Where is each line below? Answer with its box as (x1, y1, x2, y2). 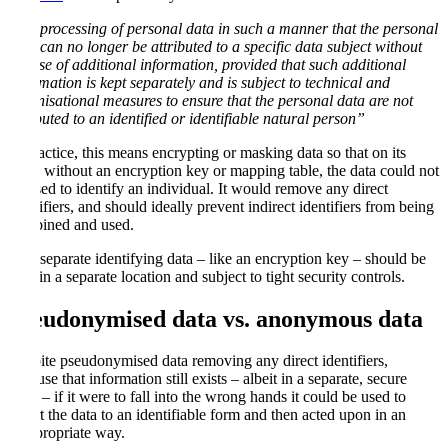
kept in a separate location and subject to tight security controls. (8, 267, 405, 285)
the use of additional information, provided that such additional (8, 55, 406, 73)
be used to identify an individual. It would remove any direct (8, 179, 388, 197)
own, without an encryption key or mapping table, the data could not (8, 161, 439, 179)
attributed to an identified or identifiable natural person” (8, 109, 365, 127)
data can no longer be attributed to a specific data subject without (8, 37, 422, 55)
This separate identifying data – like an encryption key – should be (8, 249, 426, 267)
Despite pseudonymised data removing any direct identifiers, (8, 352, 388, 370)
